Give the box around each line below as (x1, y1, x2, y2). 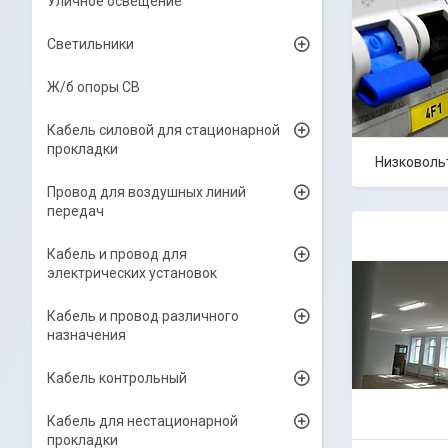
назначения (47, 327, 126, 343)
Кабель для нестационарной (47, 413, 238, 429)
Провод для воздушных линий (47, 184, 246, 200)
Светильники (47, 36, 134, 52)
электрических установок (47, 265, 217, 281)
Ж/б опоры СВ (47, 79, 140, 95)
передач (47, 203, 104, 219)
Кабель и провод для (47, 246, 187, 262)
